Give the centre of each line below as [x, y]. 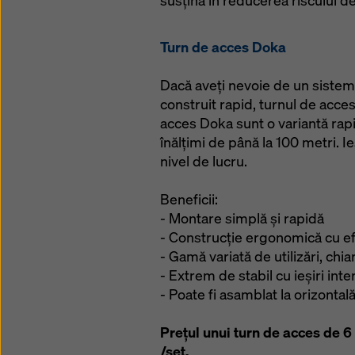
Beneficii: [189, 199]
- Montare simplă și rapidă [242, 218]
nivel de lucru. [204, 161]
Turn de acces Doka [223, 47]
